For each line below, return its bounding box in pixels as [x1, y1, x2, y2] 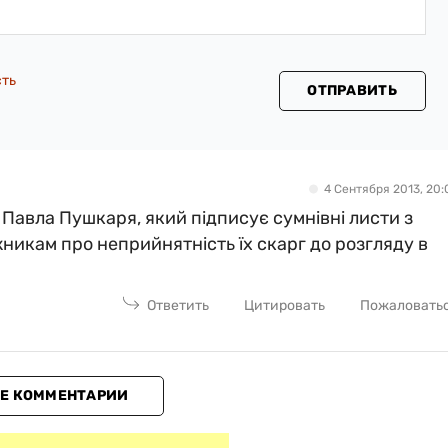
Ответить [147, 296, 210, 314]
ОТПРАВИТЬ [307, 81, 397, 99]
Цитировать [244, 296, 326, 314]
